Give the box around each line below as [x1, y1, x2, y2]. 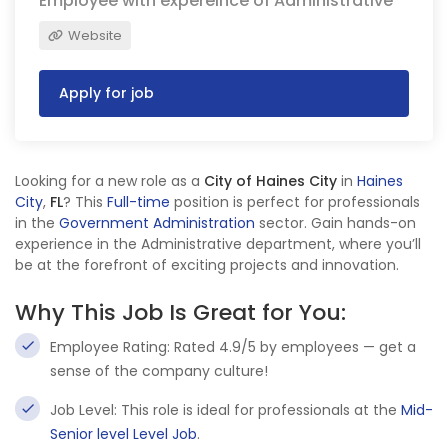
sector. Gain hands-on [255, 213, 416, 233]
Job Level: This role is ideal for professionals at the [50, 400, 401, 420]
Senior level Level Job [50, 424, 197, 444]
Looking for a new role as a [15, 171, 204, 191]
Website [65, 26, 122, 45]
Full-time [107, 192, 170, 212]
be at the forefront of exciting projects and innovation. [15, 255, 399, 275]
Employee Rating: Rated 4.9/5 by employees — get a [50, 337, 416, 357]
